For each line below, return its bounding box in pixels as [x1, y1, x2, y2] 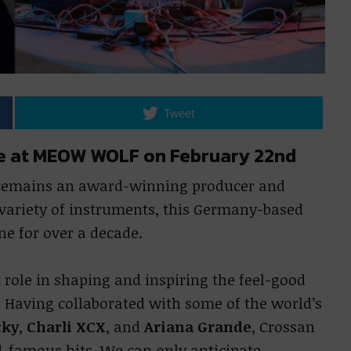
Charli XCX [22, 317, 106, 337]
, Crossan [251, 317, 315, 337]
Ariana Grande [139, 317, 251, 337]
